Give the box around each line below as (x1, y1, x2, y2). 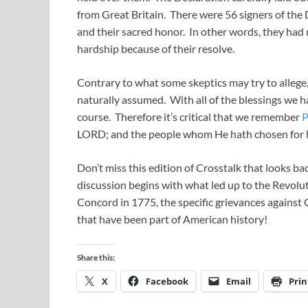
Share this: (77, 252, 115, 263)
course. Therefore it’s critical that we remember (77, 110, 302, 124)
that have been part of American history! (77, 212, 267, 226)
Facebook (146, 275, 188, 288)
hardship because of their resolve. (77, 42, 234, 56)
